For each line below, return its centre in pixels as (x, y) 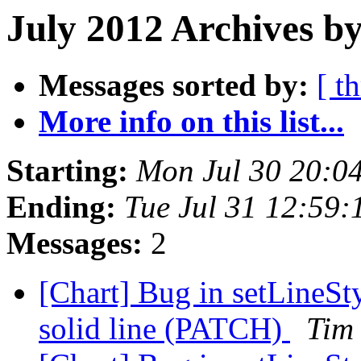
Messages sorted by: (174, 85)
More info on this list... (191, 122)
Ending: (61, 207)
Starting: (67, 171)
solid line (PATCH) (164, 329)
